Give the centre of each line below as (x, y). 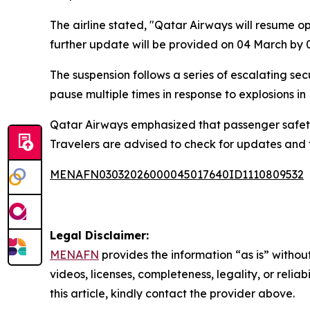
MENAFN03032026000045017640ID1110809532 (177, 174)
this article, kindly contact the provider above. (172, 293)
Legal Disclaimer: (99, 235)
